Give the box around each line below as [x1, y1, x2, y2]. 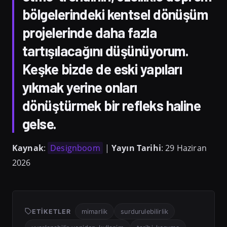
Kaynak [12, 142, 44, 154]
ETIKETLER [32, 207, 71, 215]
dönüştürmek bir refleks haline [22, 96, 201, 114]
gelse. [22, 115, 57, 132]
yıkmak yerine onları [22, 78, 137, 96]
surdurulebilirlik [121, 207, 169, 215]
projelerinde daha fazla [22, 23, 157, 41]
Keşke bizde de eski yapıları [22, 60, 182, 78]
